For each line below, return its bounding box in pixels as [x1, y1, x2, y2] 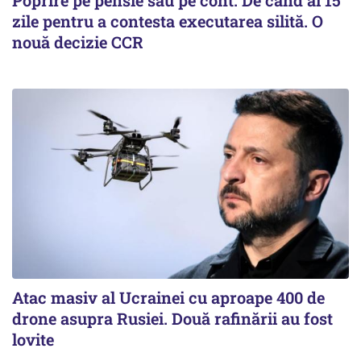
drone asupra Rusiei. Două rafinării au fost [12, 307, 333, 329]
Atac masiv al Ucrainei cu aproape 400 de [12, 286, 325, 308]
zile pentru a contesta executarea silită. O [12, 10, 323, 32]
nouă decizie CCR [12, 31, 143, 53]
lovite [12, 328, 54, 350]
